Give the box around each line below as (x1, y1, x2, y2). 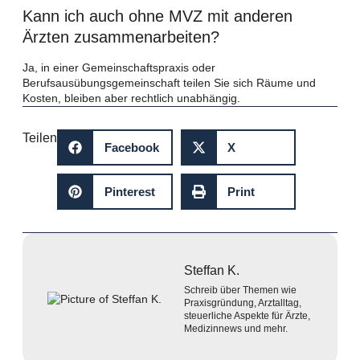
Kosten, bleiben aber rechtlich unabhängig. (22, 91, 240, 104)
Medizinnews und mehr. (184, 322, 288, 334)
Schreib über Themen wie (184, 284, 297, 296)
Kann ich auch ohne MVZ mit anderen (22, 6, 292, 25)
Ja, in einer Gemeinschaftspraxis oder (22, 60, 215, 74)
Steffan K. (184, 263, 239, 277)
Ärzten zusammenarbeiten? (22, 27, 219, 46)
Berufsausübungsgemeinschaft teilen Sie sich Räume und (22, 76, 316, 89)
